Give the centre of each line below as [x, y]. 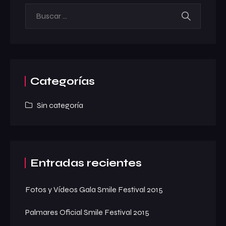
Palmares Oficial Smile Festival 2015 [87, 212]
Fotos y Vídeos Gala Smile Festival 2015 [94, 189]
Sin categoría [60, 105]
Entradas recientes [86, 163]
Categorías [63, 81]
